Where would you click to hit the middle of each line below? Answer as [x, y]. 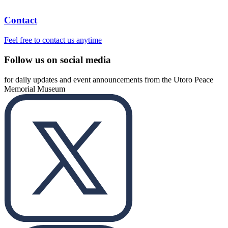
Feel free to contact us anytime [53, 40]
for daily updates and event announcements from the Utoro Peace [109, 79]
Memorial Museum [35, 89]
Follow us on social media [58, 60]
